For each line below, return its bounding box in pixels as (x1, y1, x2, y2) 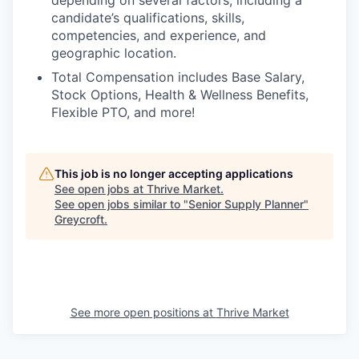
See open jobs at (54, 181, 147, 196)
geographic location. (51, 44, 176, 61)
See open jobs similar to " (54, 196, 188, 211)
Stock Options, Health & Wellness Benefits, (51, 86, 309, 103)
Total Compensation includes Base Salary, (51, 68, 305, 85)
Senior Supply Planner (188, 196, 304, 211)
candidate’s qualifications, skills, (51, 9, 244, 26)
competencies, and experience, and (51, 26, 266, 43)
